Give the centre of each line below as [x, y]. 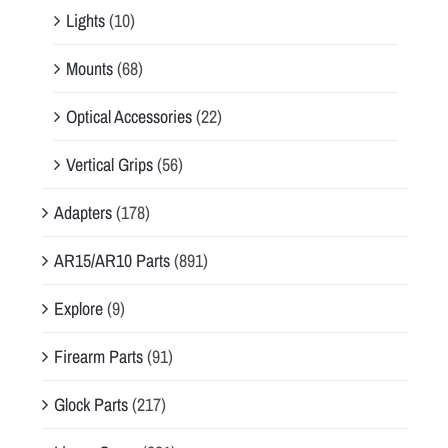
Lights [85, 20]
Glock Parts [91, 404]
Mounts [89, 68]
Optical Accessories [129, 116]
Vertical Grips [109, 164]
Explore [78, 308]
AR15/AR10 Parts [112, 260]
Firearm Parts [98, 356]
